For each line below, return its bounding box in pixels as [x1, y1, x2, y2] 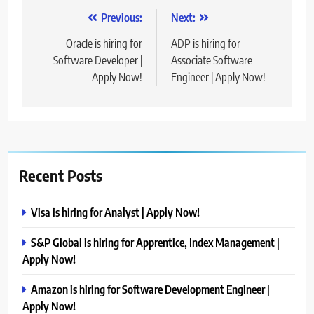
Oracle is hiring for [66, 36, 142, 50]
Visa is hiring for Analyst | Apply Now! [31, 204, 200, 219]
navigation [36, 35, 111, 57]
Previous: [101, 10, 142, 25]
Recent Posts [19, 165, 102, 185]
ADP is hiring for [171, 36, 240, 50]
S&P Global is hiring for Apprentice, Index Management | [31, 234, 280, 250]
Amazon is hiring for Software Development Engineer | [31, 281, 270, 296]
